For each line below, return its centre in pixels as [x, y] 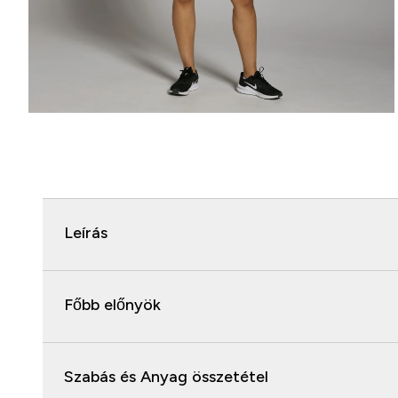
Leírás [86, 233]
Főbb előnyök [112, 305]
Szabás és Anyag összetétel [166, 377]
